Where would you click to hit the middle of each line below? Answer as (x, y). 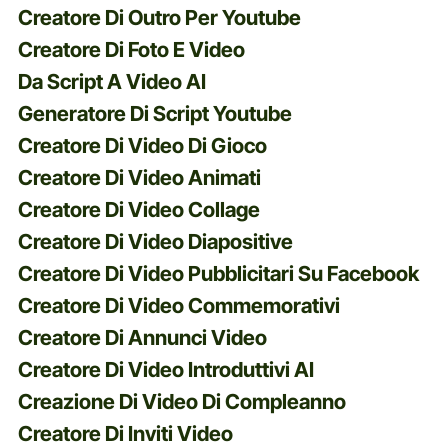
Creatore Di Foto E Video (131, 49)
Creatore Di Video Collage (138, 209)
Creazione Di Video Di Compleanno (181, 401)
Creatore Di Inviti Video (125, 433)
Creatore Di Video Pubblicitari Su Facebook (218, 273)
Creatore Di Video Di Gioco (142, 145)
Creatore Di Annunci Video (142, 337)
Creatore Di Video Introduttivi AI (165, 369)
